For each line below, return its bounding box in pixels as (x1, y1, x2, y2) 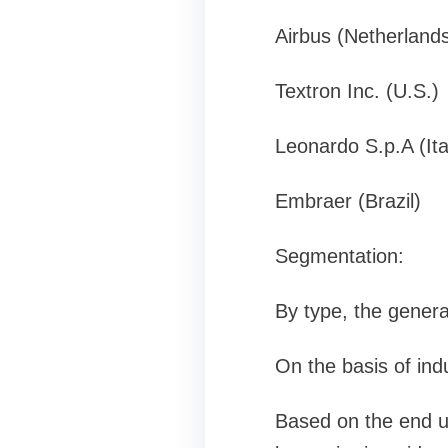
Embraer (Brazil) (274, 190, 421, 212)
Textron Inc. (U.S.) (274, 80, 439, 102)
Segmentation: (274, 245, 404, 267)
